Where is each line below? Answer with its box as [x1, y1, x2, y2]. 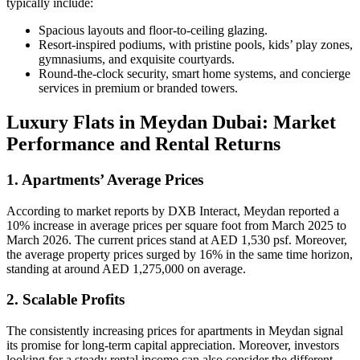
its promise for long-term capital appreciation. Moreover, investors [6, 338, 339, 353]
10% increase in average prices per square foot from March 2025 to [6, 218, 346, 232]
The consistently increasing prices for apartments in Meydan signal [6, 324, 343, 338]
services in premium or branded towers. [39, 81, 238, 96]
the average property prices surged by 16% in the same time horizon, [6, 247, 353, 261]
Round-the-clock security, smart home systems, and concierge [39, 67, 350, 81]
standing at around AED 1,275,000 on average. [6, 261, 246, 276]
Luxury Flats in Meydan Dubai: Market [6, 111, 336, 133]
